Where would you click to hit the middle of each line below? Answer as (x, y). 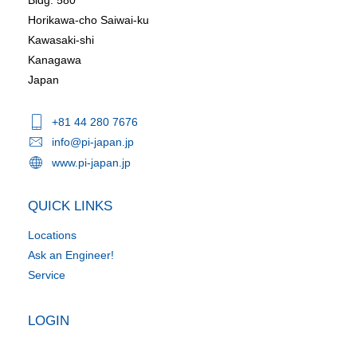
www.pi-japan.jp (91, 162)
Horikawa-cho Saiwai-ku (88, 20)
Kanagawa (55, 59)
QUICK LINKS (70, 206)
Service (47, 275)
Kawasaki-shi (61, 39)
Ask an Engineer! (71, 255)
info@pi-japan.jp (93, 142)
